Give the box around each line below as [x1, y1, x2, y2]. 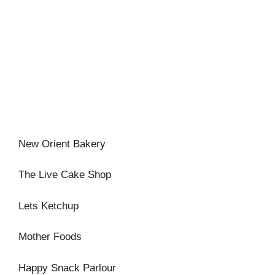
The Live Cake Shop [18, 169, 111, 180]
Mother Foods [18, 231, 82, 242]
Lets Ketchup [18, 199, 79, 212]
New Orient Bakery [18, 137, 106, 150]
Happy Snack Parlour [18, 261, 116, 274]
